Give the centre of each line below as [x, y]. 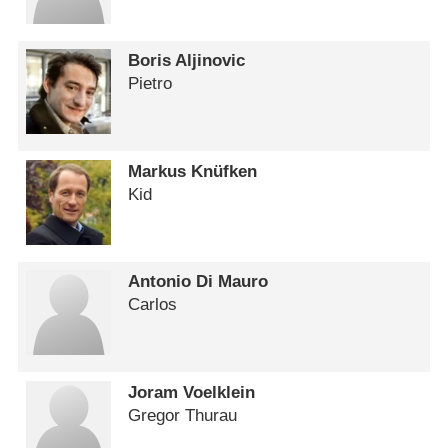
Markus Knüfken [193, 171]
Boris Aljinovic [187, 61]
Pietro [150, 84]
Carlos [153, 305]
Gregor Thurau [183, 415]
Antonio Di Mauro [198, 282]
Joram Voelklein [192, 392]
